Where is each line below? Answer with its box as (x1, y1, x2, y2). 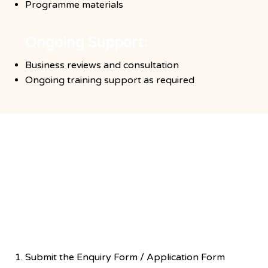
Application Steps (14, 127, 160, 150)
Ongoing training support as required (25, 74, 194, 86)
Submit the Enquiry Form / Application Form (25, 251, 225, 264)
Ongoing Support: (25, 33, 148, 51)
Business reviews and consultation (25, 59, 179, 71)
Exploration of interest (32, 226, 185, 244)
